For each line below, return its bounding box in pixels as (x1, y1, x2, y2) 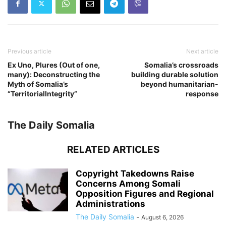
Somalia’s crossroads (144, 60, 218, 69)
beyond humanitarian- (141, 79, 218, 88)
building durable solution (131, 70, 218, 79)
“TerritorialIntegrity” (8, 89, 77, 98)
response (186, 89, 218, 98)
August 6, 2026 (141, 213, 184, 221)
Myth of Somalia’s (8, 79, 68, 88)
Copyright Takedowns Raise (76, 168, 194, 179)
